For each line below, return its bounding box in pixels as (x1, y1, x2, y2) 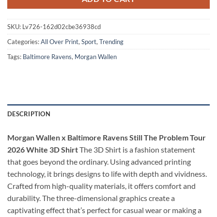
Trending (99, 38, 124, 46)
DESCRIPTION (7, 109, 50, 118)
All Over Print (41, 38, 78, 46)
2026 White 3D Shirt (7, 144, 78, 154)
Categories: (7, 38, 41, 46)
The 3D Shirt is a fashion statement (78, 144, 195, 154)
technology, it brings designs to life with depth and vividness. (7, 169, 207, 178)
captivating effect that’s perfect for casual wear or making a (7, 205, 201, 215)
